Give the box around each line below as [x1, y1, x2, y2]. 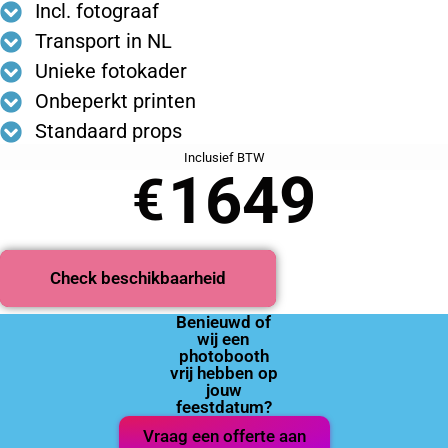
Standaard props [34, 119, 182, 144]
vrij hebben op [169, 362, 278, 383]
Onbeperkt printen [34, 89, 196, 114]
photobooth [178, 345, 269, 366]
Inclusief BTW [183, 150, 265, 166]
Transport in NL [34, 29, 172, 54]
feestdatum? [175, 396, 272, 417]
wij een [197, 328, 251, 349]
